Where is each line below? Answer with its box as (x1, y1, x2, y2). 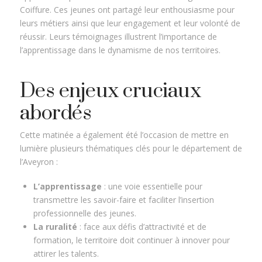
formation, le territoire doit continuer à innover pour (33, 234, 230, 246)
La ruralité (33, 220, 77, 232)
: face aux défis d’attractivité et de (77, 220, 206, 232)
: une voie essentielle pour (101, 180, 202, 192)
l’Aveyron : (19, 156, 58, 168)
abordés (19, 101, 92, 127)
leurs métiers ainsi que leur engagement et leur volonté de (19, 18, 240, 29)
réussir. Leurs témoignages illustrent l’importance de (19, 31, 217, 43)
